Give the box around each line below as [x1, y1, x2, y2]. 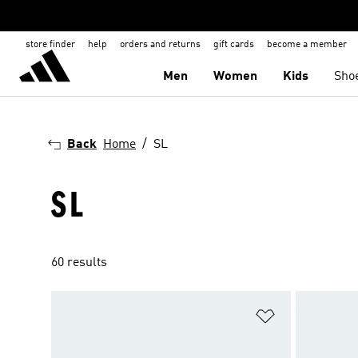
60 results [51, 257, 107, 269]
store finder [26, 40, 75, 50]
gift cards [213, 40, 254, 50]
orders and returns [120, 40, 201, 50]
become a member [267, 40, 347, 50]
